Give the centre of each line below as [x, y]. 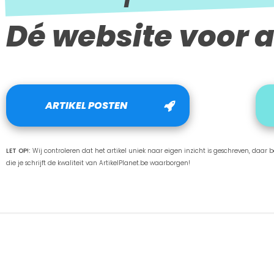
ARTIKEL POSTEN [87, 106]
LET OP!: [19, 151]
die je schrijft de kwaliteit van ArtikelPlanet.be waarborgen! [98, 163]
